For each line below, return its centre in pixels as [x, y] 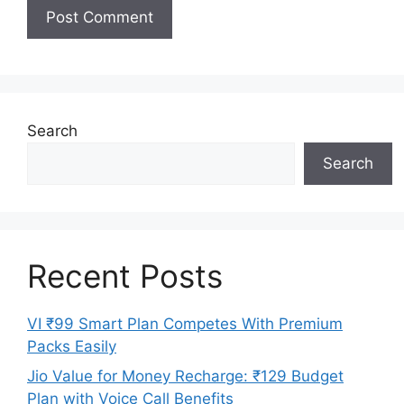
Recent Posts [125, 275]
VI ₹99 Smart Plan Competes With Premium [185, 323]
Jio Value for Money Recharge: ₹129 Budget [185, 376]
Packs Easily [72, 346]
